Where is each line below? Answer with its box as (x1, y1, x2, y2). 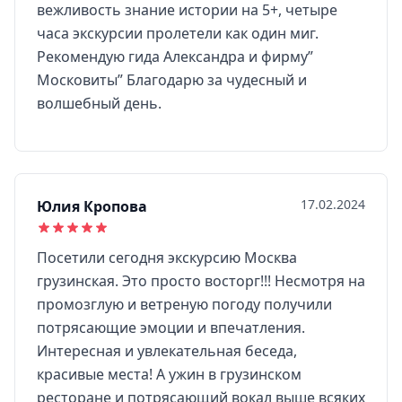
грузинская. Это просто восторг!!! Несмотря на (37, 271, 365, 291)
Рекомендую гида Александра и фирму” (37, 47, 313, 66)
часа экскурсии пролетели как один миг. (37, 23, 319, 43)
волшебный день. (37, 93, 162, 113)
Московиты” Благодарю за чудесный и (37, 70, 307, 90)
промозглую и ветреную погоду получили (37, 294, 332, 314)
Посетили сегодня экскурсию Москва (37, 248, 297, 267)
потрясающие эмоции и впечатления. (37, 318, 305, 337)
